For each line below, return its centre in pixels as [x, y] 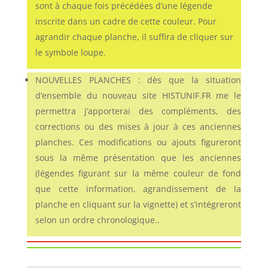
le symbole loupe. [70, 52]
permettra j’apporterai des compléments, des [138, 111]
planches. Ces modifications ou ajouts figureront [138, 142]
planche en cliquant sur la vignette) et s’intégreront [138, 204]
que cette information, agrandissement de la [138, 189]
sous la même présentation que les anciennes [138, 158]
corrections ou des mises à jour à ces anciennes [138, 127]
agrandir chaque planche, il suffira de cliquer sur [134, 37]
